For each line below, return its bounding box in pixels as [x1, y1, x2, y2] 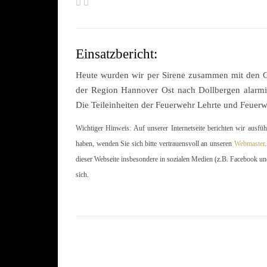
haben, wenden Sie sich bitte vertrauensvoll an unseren [76, 139, 234, 148]
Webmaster [234, 139, 265, 148]
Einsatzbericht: [76, 46, 157, 61]
